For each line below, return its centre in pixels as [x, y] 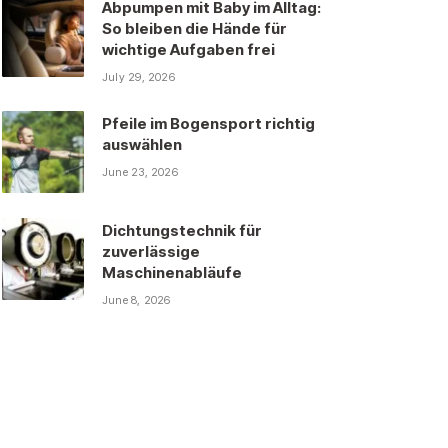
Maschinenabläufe [172, 273]
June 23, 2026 [140, 172]
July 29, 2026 [138, 77]
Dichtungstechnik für [182, 231]
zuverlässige [151, 252]
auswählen [142, 145]
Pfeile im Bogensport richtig [208, 124]
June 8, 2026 [136, 300]
